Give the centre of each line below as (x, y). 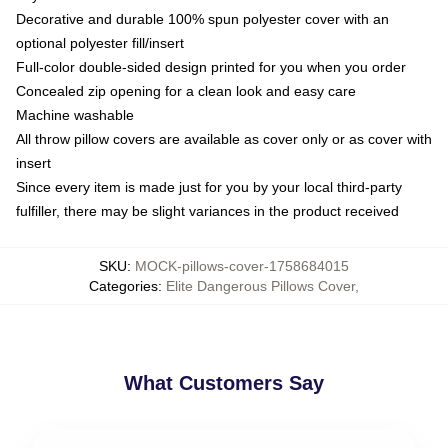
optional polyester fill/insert (100, 43)
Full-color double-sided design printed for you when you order (211, 67)
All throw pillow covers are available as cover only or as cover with (224, 139)
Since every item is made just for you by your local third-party (209, 187)
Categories (123, 286)
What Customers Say (224, 383)
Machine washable (75, 115)
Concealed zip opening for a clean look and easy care (186, 91)
